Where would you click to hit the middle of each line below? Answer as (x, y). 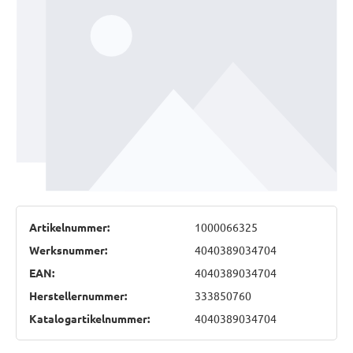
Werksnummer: (68, 249)
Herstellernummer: (78, 295)
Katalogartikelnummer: (89, 318)
